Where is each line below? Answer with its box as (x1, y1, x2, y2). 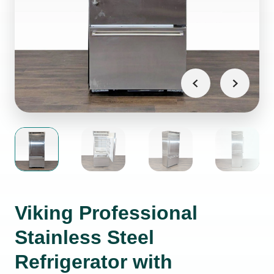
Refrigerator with (15, 251, 172, 273)
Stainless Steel (15, 226, 154, 248)
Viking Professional (15, 202, 198, 224)
